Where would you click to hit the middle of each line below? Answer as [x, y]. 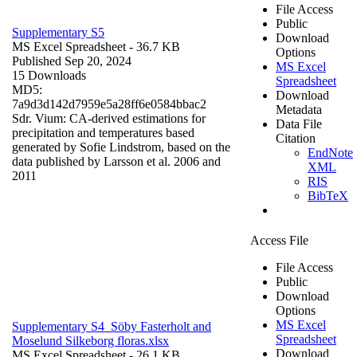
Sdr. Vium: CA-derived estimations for [109, 118]
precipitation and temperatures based [103, 132]
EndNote [330, 152]
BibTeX [328, 195]
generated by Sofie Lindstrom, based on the [121, 147]
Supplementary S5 [58, 32]
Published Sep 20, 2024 [72, 61]
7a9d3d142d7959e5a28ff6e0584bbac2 [109, 104]
